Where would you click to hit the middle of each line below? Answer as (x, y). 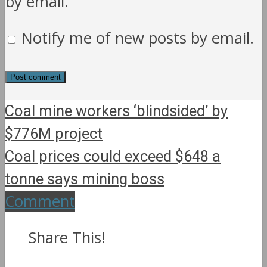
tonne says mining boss (85, 180)
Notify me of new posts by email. (138, 38)
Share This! (67, 237)
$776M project (54, 134)
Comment (40, 201)
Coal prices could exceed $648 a (113, 157)
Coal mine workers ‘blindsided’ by (116, 112)
